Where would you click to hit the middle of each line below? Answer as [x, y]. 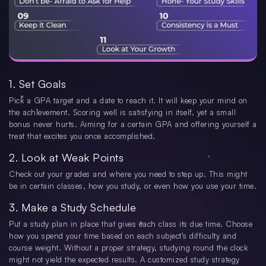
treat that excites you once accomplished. [82, 136]
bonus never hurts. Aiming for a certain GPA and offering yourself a [133, 124]
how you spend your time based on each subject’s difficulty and [123, 236]
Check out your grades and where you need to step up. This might [128, 174]
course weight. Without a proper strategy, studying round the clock [128, 248]
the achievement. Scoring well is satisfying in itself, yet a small [122, 113]
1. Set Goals [37, 84]
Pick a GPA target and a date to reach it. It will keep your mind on [128, 101]
